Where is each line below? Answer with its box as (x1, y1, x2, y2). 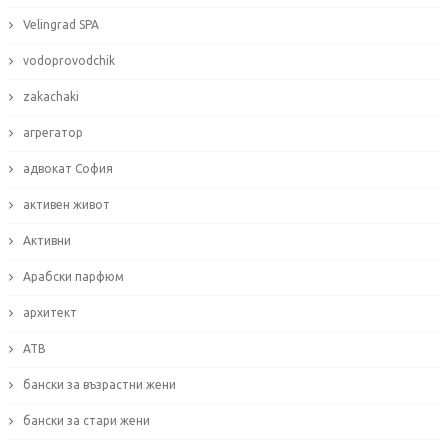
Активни (22, 234, 71, 248)
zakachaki (22, 90, 79, 104)
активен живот (22, 198, 110, 212)
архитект (22, 306, 77, 320)
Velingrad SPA (22, 18, 99, 32)
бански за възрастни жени (22, 378, 176, 392)
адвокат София (22, 162, 113, 176)
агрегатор (22, 126, 83, 140)
